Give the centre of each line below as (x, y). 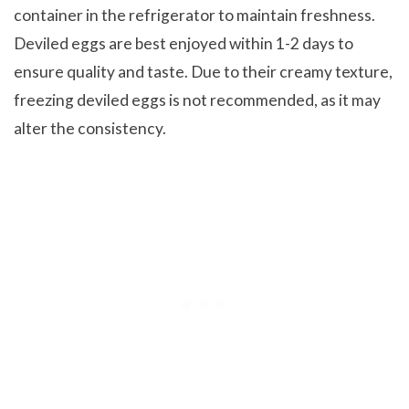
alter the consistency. (90, 129)
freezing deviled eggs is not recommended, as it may (197, 100)
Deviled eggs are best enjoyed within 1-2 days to (184, 44)
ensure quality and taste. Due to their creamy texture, (203, 72)
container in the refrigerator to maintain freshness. (194, 16)
